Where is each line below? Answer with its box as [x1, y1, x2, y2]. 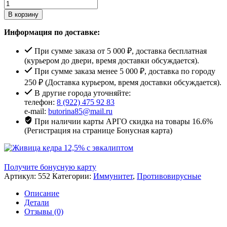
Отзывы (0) [24, 207, 63, 216]
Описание [24, 189, 59, 198]
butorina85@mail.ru [48, 107, 112, 116]
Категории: [52, 172, 93, 180]
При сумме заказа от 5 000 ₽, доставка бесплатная [32, 47, 207, 55]
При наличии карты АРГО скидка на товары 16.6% [32, 117, 213, 126]
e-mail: [24, 107, 48, 116]
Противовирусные [137, 172, 201, 180]
